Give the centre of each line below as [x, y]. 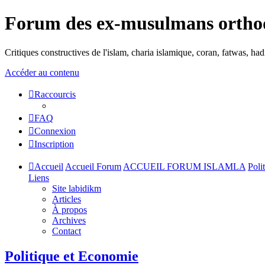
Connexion [55, 131]
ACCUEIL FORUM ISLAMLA [184, 166]
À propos [70, 209]
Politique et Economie [72, 256]
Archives [69, 220]
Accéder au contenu [42, 72]
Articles [67, 199]
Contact [67, 231]
